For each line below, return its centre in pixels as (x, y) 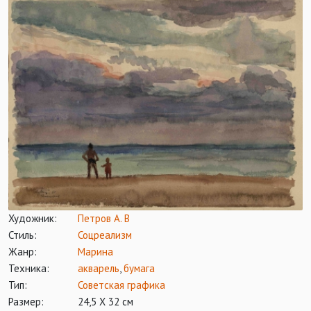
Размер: (26, 301)
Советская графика (121, 285)
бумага (139, 268)
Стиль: (23, 235)
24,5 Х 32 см (106, 301)
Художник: (33, 218)
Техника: (29, 268)
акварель (99, 268)
